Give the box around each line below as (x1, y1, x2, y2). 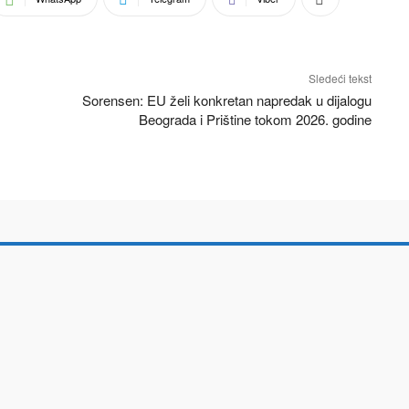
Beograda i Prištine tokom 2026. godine (138, 110, 372, 130)
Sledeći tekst (308, 70, 372, 87)
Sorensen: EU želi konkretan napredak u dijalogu (81, 90, 372, 110)
